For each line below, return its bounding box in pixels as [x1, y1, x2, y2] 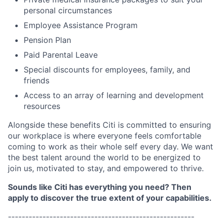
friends [24, 75, 49, 85]
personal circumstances [24, 5, 112, 15]
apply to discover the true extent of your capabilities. [8, 193, 212, 203]
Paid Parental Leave [24, 50, 98, 60]
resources [24, 101, 60, 111]
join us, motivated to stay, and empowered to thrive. [8, 163, 204, 173]
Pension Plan [24, 35, 71, 45]
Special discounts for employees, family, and [24, 65, 190, 74]
